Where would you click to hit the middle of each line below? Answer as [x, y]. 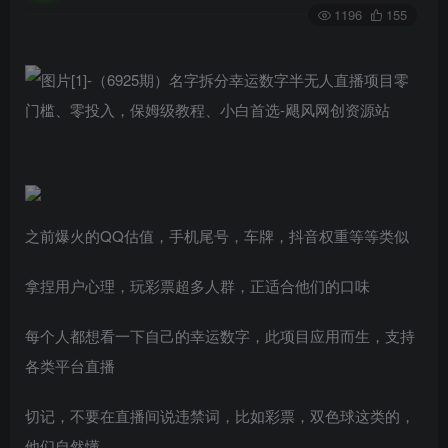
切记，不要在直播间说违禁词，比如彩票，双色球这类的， [220, 416]
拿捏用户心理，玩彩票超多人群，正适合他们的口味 [197, 286]
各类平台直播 [70, 366]
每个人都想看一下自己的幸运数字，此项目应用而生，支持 [220, 336]
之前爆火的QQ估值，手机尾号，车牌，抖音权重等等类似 [217, 236]
